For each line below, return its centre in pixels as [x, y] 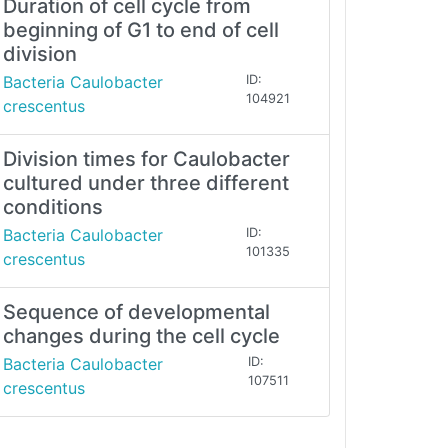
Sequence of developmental [136, 312]
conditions [53, 207]
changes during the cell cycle [141, 336]
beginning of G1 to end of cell [141, 30]
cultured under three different [146, 183]
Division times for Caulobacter [146, 159]
